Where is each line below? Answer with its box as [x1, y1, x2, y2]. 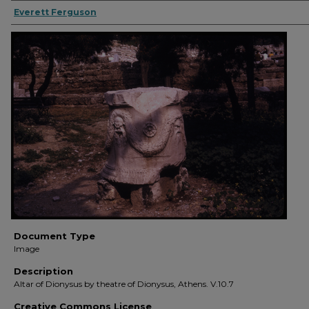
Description [14, 266, 73, 277]
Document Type [14, 230, 95, 241]
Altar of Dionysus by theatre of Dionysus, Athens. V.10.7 [14, 279, 234, 289]
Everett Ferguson [14, 7, 97, 17]
